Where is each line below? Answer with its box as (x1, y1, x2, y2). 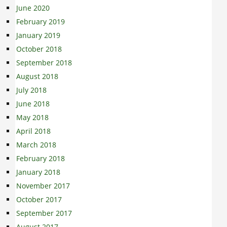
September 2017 (16, 208, 72, 218)
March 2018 (16, 140, 56, 150)
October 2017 (16, 195, 62, 205)
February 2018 (16, 154, 65, 164)
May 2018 (16, 112, 49, 123)
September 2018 (16, 58, 72, 68)
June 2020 (16, 3, 50, 13)
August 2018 (16, 71, 58, 82)
